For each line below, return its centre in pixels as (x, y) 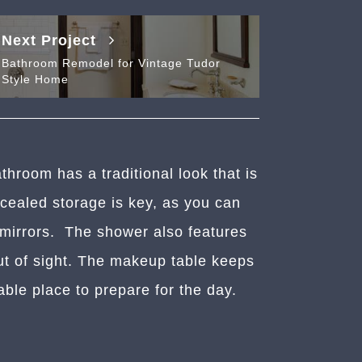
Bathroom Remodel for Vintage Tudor (112, 63)
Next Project (52, 40)
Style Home (36, 79)
